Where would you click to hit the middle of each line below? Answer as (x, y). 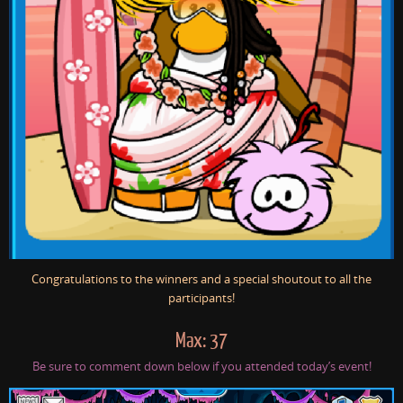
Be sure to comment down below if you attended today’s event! (201, 367)
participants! (201, 299)
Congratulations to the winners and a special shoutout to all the (201, 280)
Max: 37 (201, 341)
